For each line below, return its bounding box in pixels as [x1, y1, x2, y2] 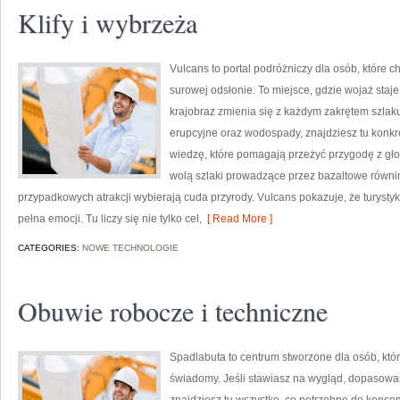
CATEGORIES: [18, 243, 82, 253]
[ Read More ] [202, 212, 272, 225]
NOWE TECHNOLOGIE [82, 243, 179, 253]
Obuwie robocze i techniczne [18, 293, 328, 329]
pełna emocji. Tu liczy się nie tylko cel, [18, 212, 202, 225]
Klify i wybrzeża [18, 4, 197, 40]
